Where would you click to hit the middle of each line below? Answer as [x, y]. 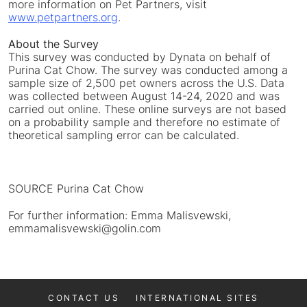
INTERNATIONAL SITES [197, 298]
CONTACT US [84, 298]
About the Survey [53, 44]
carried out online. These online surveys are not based [147, 109]
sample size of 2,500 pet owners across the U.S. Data [146, 83]
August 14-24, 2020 [182, 96]
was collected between [70, 96]
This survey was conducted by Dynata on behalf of [139, 57]
